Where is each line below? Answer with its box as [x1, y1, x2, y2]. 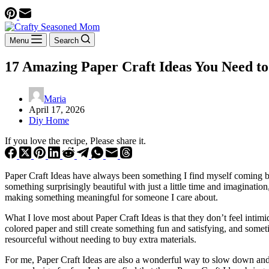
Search [54, 36, 79, 45]
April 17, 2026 [29, 104, 85, 115]
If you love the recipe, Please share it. [5, 135, 146, 146]
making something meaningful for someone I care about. [5, 192, 218, 202]
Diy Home [29, 115, 69, 125]
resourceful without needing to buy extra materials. [5, 234, 196, 244]
